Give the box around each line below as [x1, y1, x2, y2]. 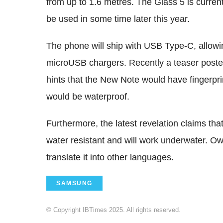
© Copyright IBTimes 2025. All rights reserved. [46, 206, 181, 214]
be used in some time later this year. [46, 13, 190, 24]
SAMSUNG [56, 179, 93, 187]
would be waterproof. [46, 91, 129, 102]
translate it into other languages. [46, 152, 174, 162]
